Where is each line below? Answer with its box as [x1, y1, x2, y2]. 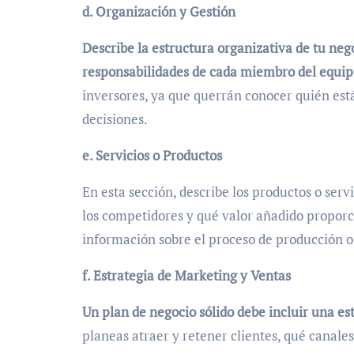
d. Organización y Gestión [82, 2, 235, 21]
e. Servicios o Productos [82, 146, 222, 165]
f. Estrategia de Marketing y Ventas [82, 266, 291, 285]
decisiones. [82, 110, 148, 129]
